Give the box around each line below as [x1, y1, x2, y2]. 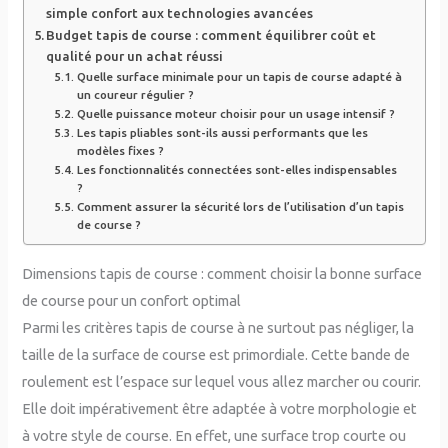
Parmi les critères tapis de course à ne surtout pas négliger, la [22, 318, 415, 336]
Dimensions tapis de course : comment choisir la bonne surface [22, 264, 423, 282]
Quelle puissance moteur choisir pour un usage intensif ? [76, 107, 395, 121]
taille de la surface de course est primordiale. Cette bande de [22, 345, 411, 363]
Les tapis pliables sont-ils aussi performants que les [76, 126, 368, 140]
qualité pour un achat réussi [46, 49, 224, 64]
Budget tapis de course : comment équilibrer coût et [46, 28, 377, 43]
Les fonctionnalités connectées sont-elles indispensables [76, 163, 397, 177]
